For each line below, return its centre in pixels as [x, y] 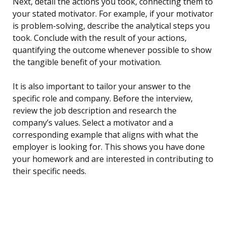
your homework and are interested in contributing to [113, 159]
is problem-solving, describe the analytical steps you [111, 26]
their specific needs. [49, 171]
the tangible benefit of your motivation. [87, 62]
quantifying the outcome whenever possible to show [112, 50]
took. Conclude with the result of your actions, [100, 38]
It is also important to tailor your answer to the [102, 87]
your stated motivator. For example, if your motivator [113, 14]
